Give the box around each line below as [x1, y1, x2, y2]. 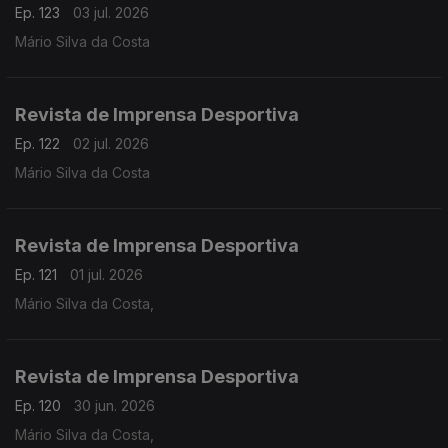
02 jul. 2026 [73, 135, 149, 152]
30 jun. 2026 [74, 397, 155, 414]
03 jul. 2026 [73, 4, 149, 21]
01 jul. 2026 [70, 266, 143, 283]
